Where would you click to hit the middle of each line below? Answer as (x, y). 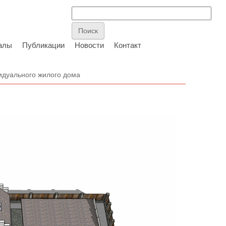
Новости (89, 45)
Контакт (128, 45)
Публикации (43, 45)
